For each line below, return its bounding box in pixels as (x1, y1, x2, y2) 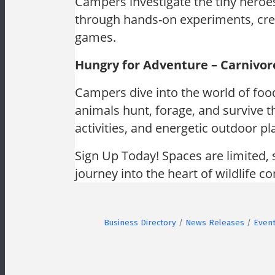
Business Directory (104, 217, 176, 228)
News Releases (185, 217, 244, 228)
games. (75, 29, 116, 45)
